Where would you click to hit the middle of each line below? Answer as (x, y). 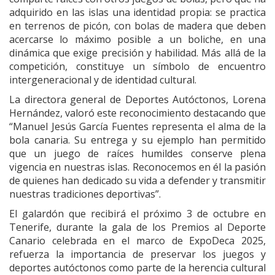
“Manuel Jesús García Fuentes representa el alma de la (137, 126)
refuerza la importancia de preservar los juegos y (137, 254)
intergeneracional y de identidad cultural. (103, 79)
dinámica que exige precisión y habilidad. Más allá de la (137, 52)
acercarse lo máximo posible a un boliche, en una (137, 39)
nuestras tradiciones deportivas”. (85, 194)
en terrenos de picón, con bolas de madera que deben (137, 25)
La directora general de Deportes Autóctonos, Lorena (137, 99)
